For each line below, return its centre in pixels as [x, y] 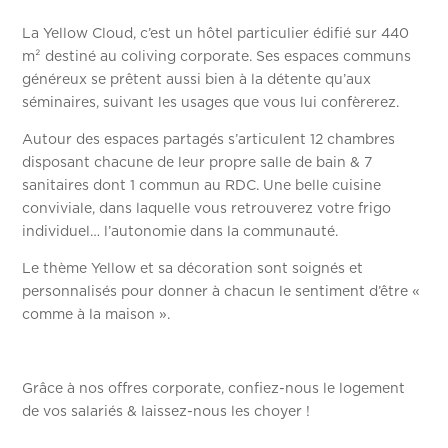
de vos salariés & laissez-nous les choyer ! [168, 411]
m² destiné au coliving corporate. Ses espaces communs [217, 56]
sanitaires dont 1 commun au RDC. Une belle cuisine [202, 185]
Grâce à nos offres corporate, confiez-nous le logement [214, 388]
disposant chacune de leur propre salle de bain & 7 [197, 162]
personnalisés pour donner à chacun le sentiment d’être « [221, 291]
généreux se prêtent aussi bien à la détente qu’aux [197, 79]
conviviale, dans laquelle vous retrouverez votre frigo [207, 208]
